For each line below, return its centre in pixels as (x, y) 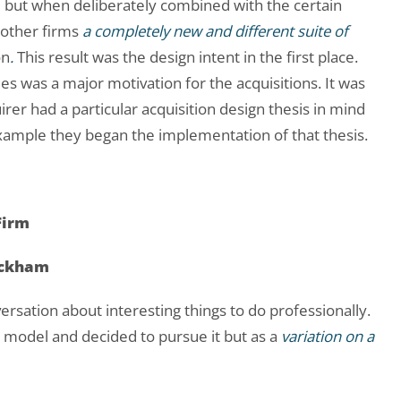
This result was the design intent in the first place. (186, 57)
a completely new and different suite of (215, 31)
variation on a (328, 337)
